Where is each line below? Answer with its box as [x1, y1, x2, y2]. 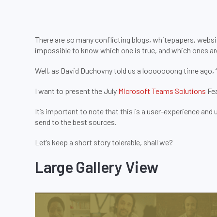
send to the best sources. [35, 117, 117, 126]
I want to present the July [35, 86, 118, 95]
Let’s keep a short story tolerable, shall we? [35, 138, 173, 147]
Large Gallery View [35, 157, 158, 176]
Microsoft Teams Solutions [118, 86, 206, 95]
